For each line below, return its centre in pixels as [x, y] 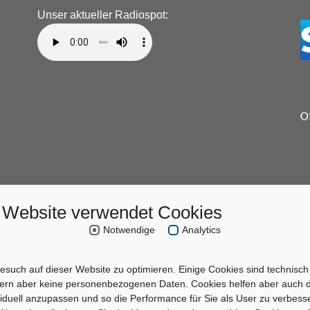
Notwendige [129, 230]
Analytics [201, 230]
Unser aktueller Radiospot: [103, 15]
